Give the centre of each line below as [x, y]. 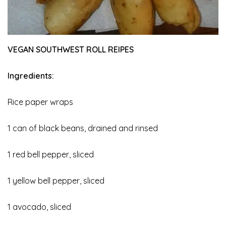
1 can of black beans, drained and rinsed [83, 128]
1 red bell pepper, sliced [51, 155]
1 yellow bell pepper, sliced [56, 181]
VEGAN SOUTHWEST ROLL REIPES [71, 50]
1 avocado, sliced [39, 207]
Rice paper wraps [40, 102]
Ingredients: [31, 76]
